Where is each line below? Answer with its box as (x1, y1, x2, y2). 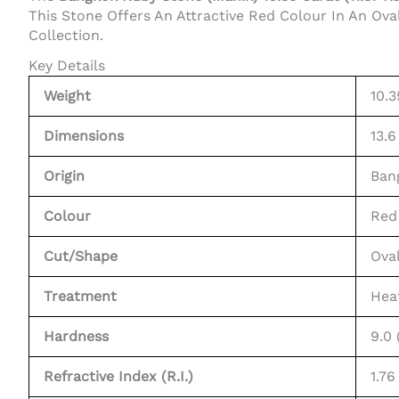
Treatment (44, 287, 117, 305)
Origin (44, 167, 85, 184)
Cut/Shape (44, 247, 118, 265)
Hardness (44, 327, 109, 345)
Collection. (28, 26, 103, 44)
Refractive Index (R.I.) (44, 367, 193, 385)
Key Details (28, 56, 105, 74)
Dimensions (44, 126, 124, 144)
